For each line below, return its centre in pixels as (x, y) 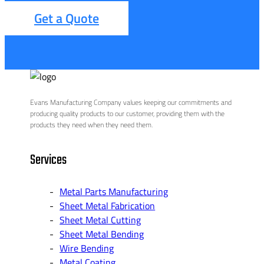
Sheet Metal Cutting (100, 220)
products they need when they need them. (92, 125)
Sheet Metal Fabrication (108, 205)
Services (49, 160)
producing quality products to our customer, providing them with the (128, 114)
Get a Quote (67, 19)
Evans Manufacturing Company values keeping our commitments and (131, 103)
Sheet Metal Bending (102, 234)
